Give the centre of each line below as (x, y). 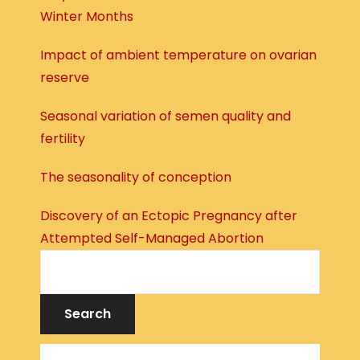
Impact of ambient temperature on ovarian (178, 55)
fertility (63, 139)
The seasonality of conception (136, 178)
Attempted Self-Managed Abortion (152, 239)
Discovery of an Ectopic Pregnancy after (169, 216)
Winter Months (87, 17)
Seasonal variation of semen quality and (166, 117)
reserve (65, 78)
